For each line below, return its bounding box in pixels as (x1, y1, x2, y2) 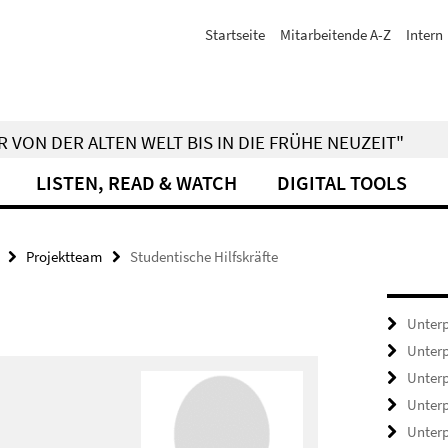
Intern (406, 25, 443, 44)
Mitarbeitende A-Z (280, 25, 391, 44)
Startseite (205, 25, 265, 44)
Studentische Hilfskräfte (130, 247, 278, 266)
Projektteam (26, 247, 102, 266)
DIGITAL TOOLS (277, 170, 407, 195)
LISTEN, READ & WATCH (36, 170, 237, 195)
